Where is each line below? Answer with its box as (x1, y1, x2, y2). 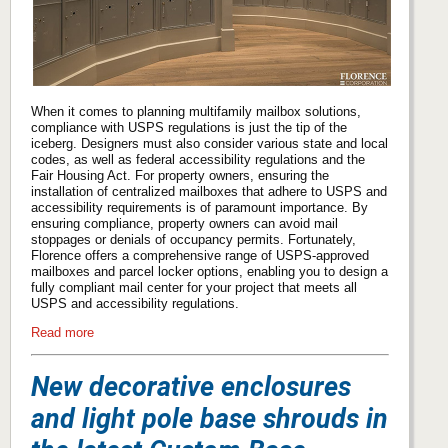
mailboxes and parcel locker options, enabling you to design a (31, 264, 388, 280)
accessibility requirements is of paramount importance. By (31, 200, 368, 216)
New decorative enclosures (31, 370, 351, 403)
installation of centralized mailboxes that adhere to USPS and (31, 184, 387, 200)
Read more (31, 325, 94, 341)
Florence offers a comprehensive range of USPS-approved (31, 248, 369, 264)
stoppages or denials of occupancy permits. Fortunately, (31, 232, 356, 248)
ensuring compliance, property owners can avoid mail (31, 216, 338, 232)
